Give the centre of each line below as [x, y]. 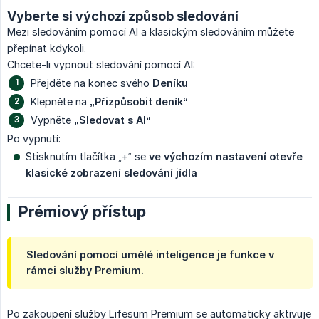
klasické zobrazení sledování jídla [111, 172]
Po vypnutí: [34, 138]
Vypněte [52, 120]
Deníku [170, 83]
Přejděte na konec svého [91, 83]
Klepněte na [60, 101]
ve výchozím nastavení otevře [226, 156]
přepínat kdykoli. [47, 48]
